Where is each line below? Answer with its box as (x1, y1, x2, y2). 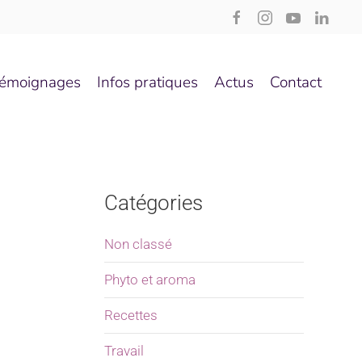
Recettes (103, 307, 158, 323)
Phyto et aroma (103, 271, 196, 288)
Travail (103, 343, 144, 359)
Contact (270, 72, 322, 93)
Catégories (103, 191, 203, 215)
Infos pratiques (97, 72, 198, 93)
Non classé (103, 236, 172, 252)
